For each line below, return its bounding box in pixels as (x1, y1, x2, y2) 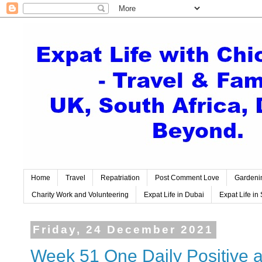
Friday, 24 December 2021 (33, 223, 214, 236)
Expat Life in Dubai (144, 190, 204, 199)
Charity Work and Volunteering (32, 190, 129, 199)
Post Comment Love (155, 174, 219, 182)
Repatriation (101, 174, 140, 182)
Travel (65, 174, 85, 182)
